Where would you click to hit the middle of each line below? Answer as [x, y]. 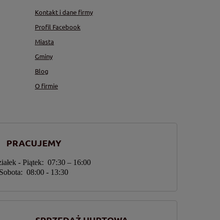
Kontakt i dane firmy [64, 12]
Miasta [44, 42]
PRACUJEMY [34, 143]
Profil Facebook [58, 27]
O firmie [46, 86]
